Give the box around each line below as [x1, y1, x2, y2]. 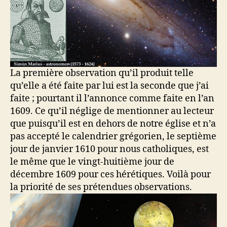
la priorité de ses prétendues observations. [10, 181, 192, 193]
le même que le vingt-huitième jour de [10, 156, 174, 168]
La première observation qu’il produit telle [10, 67, 194, 79]
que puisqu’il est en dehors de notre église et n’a [10, 118, 216, 130]
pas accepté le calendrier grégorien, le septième [10, 130, 216, 142]
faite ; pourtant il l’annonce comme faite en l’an [10, 92, 214, 104]
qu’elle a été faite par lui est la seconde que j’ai [10, 80, 209, 92]
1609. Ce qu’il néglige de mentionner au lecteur [10, 105, 214, 117]
